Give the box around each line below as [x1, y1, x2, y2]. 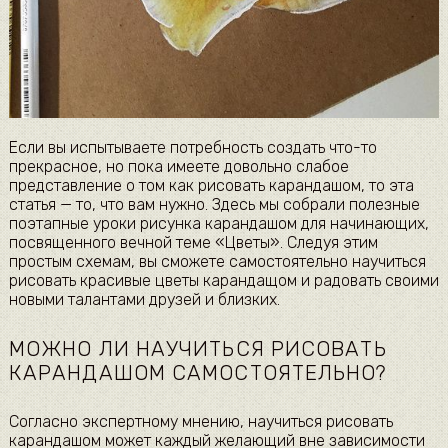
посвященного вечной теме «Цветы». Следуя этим [8, 233, 378, 253]
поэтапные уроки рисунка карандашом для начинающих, [8, 214, 429, 234]
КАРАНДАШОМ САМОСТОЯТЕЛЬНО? [8, 360, 388, 385]
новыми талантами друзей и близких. [8, 290, 280, 310]
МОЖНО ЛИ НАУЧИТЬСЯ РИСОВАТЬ [8, 336, 387, 361]
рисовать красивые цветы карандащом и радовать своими [8, 271, 439, 291]
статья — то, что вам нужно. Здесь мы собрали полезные [8, 195, 420, 215]
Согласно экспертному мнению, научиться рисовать [8, 412, 393, 432]
